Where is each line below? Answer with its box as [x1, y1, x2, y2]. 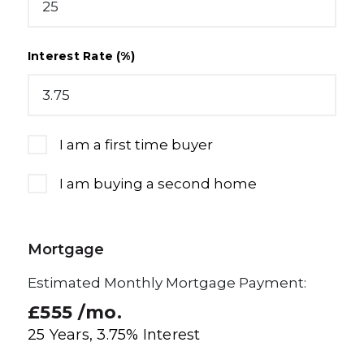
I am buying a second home [59, 175, 257, 193]
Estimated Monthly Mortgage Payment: [28, 275, 306, 292]
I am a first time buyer [59, 136, 213, 154]
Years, [45, 326, 97, 344]
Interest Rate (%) [28, 49, 135, 64]
